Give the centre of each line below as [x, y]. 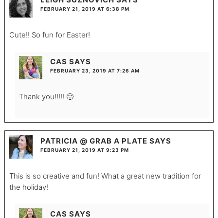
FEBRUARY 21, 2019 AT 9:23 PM [84, 150]
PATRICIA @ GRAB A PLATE [94, 141]
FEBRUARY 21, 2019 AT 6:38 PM [85, 9]
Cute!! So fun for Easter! [49, 35]
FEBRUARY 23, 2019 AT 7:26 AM [95, 71]
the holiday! [28, 187]
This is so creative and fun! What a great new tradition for [105, 176]
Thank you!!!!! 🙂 [46, 97]
